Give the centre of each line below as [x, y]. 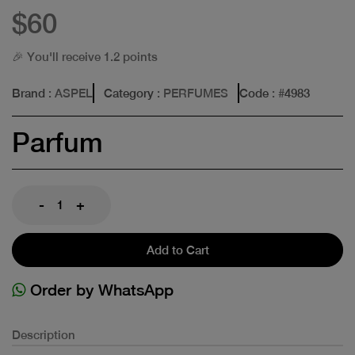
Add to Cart [177, 250]
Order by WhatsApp [99, 289]
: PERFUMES [191, 93]
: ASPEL [69, 93]
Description [44, 334]
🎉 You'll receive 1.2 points [85, 56]
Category [129, 93]
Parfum [57, 142]
